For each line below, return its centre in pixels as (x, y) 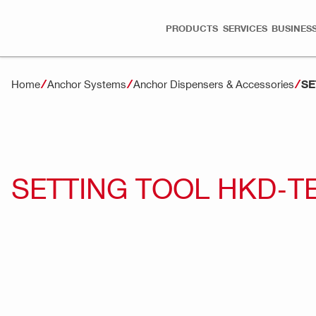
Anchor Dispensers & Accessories (214, 84)
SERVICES (245, 28)
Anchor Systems (87, 84)
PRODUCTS (192, 28)
